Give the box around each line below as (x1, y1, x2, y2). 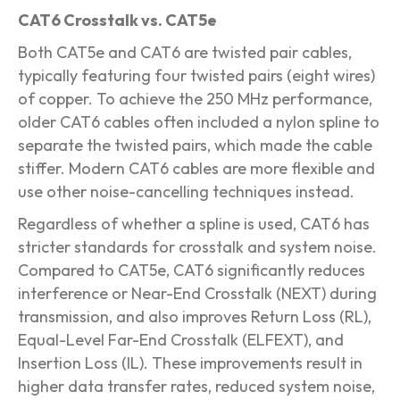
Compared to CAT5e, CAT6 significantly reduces (18, 260, 365, 281)
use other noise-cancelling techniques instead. (18, 181, 354, 203)
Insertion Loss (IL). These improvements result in (18, 353, 362, 374)
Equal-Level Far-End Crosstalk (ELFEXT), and (18, 329, 344, 351)
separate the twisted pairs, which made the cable (18, 135, 372, 156)
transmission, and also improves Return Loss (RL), (18, 306, 371, 328)
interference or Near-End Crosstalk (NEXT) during (18, 283, 377, 304)
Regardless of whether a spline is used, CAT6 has (18, 213, 370, 235)
